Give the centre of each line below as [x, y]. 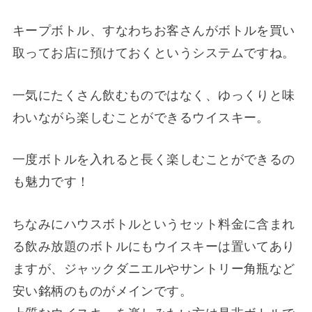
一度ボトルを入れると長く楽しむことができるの [154, 160]
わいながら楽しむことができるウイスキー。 [141, 117]
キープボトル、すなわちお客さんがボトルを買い [154, 30]
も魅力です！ [51, 182]
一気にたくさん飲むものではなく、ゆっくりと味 [154, 95]
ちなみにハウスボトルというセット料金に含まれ [154, 225]
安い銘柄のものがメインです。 [102, 291]
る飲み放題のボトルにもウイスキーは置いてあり [154, 247]
